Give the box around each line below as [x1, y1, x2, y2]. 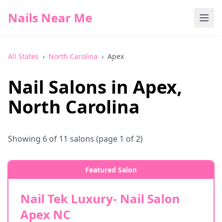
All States [8, 52, 39, 61]
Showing [8, 133, 43, 144]
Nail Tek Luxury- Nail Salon [20, 190, 180, 207]
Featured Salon [85, 165, 137, 174]
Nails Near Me [8, 9, 92, 26]
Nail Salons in [8, 75, 133, 99]
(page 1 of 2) [94, 133, 143, 144]
